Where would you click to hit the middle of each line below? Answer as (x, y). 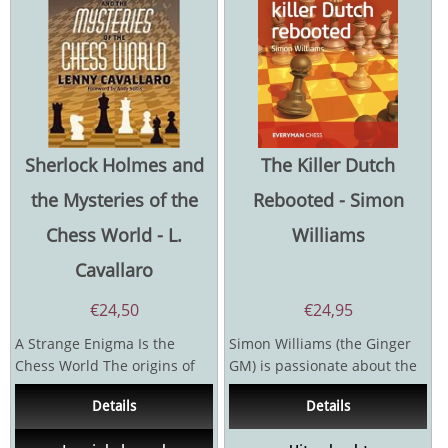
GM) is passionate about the (323, 366)
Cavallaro (114, 270)
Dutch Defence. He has (305, 388)
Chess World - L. (114, 235)
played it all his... (286, 410)
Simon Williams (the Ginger (320, 344)
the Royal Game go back (95, 388)
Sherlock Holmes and (114, 165)
